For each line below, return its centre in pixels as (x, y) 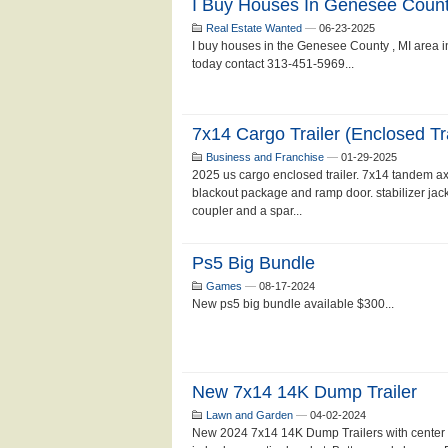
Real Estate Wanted (254, 28)
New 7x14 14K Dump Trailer (304, 392)
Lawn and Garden (249, 415)
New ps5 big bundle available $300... (293, 304)
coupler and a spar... (247, 211)
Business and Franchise (265, 157)
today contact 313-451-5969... (273, 64)
